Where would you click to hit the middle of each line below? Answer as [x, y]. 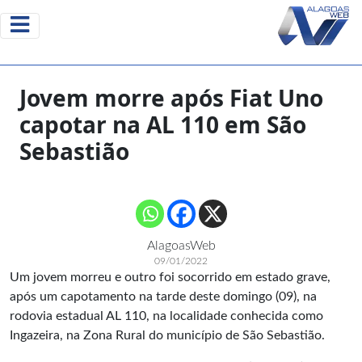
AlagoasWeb [181, 246]
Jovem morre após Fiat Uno [171, 98]
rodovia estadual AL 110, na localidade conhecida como [166, 316]
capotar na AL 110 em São [163, 124]
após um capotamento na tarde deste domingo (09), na [163, 297]
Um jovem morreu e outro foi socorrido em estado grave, [170, 277]
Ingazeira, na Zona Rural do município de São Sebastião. [167, 335]
